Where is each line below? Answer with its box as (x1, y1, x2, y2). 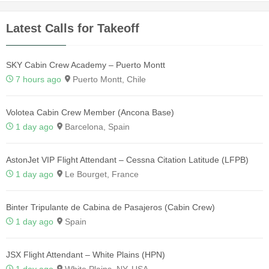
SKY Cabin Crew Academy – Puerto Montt (6, 59, 165, 70)
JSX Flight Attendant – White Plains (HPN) (6, 249, 165, 259)
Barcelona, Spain (62, 121, 130, 131)
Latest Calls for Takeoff (6, 21, 139, 35)
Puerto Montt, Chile (70, 74, 146, 84)
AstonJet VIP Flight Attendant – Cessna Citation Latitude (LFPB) (6, 154, 249, 165)
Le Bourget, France (62, 169, 139, 179)
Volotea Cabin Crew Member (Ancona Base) (6, 107, 174, 117)
